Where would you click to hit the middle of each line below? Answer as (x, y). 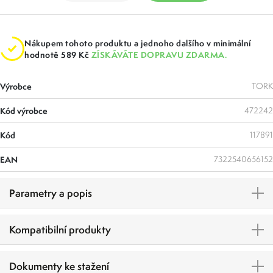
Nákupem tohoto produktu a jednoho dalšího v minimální (138, 43)
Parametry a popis (51, 193)
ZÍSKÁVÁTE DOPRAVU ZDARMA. (159, 55)
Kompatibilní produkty (60, 230)
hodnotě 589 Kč (58, 55)
